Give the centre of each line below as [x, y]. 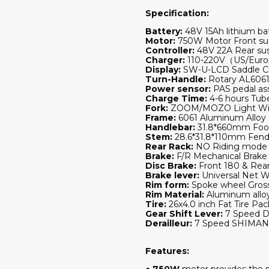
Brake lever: [172, 175]
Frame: [161, 117]
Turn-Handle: [176, 79]
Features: [167, 251]
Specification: [177, 13]
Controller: [170, 50]
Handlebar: [170, 127]
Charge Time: [176, 98]
